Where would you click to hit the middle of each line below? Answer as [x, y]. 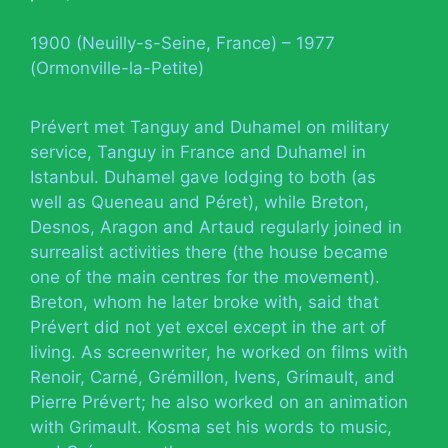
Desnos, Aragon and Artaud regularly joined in [216, 226]
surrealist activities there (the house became [209, 251]
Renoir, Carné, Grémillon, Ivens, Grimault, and [212, 376]
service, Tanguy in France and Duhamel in [198, 151]
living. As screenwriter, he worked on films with [219, 351]
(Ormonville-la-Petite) [117, 67]
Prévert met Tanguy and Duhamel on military [209, 126]
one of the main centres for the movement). [205, 276]
